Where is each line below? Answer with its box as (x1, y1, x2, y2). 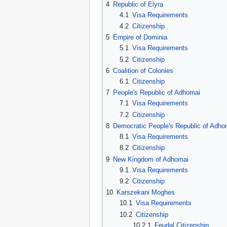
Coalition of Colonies (113, 67, 173, 75)
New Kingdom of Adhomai (113, 155, 188, 163)
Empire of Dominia (113, 33, 167, 42)
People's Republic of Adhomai (113, 89, 200, 97)
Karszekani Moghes (117, 188, 175, 197)
